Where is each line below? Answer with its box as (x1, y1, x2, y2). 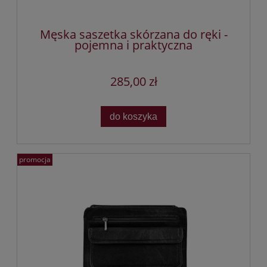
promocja (19, 154, 51, 164)
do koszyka (110, 111, 157, 122)
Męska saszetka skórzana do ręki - (39, 26, 228, 43)
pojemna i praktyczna (74, 37, 193, 54)
